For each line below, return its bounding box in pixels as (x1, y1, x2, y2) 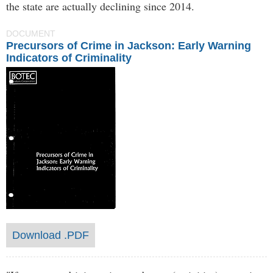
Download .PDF (12, 229, 89, 241)
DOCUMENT (6, 29, 55, 38)
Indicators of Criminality (6, 52, 132, 64)
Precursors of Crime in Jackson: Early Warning (6, 40, 251, 52)
